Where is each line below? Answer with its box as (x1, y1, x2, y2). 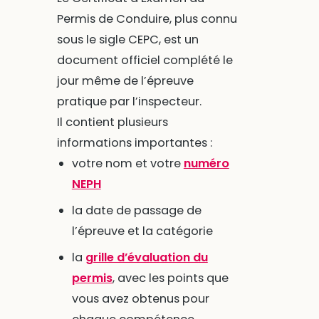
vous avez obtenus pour (71, 290, 209, 307)
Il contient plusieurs (56, 113, 168, 130)
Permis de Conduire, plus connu (56, 10, 237, 27)
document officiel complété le (56, 51, 233, 68)
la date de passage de (71, 202, 202, 219)
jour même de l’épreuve (56, 72, 194, 89)
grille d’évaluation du (85, 249, 208, 266)
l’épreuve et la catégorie (71, 222, 213, 239)
